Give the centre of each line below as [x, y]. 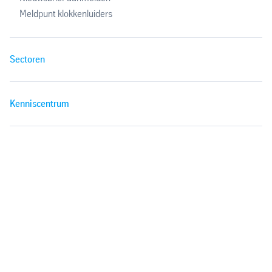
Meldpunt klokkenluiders [66, 13]
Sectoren [27, 59]
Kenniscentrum [39, 103]
